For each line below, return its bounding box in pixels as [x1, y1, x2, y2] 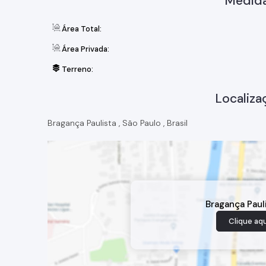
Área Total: [60, 24, 102, 34]
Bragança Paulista [47, 118, 116, 128]
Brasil [167, 118, 188, 128]
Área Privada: [60, 44, 109, 54]
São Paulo [122, 118, 161, 128]
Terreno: [60, 64, 93, 74]
